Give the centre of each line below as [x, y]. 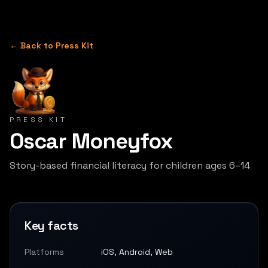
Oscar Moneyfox [91, 141]
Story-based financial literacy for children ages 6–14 [130, 165]
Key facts [51, 226]
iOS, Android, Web [137, 252]
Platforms [44, 252]
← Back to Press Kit [51, 45]
